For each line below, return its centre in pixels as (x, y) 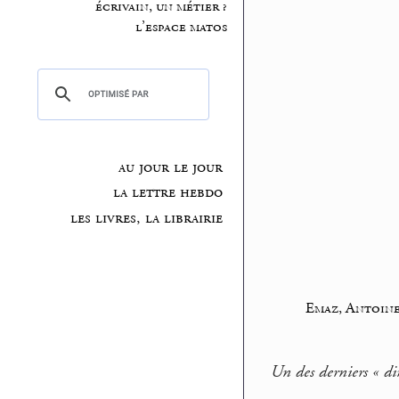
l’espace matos (181, 28)
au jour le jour (170, 167)
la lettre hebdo (167, 193)
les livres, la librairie (146, 219)
